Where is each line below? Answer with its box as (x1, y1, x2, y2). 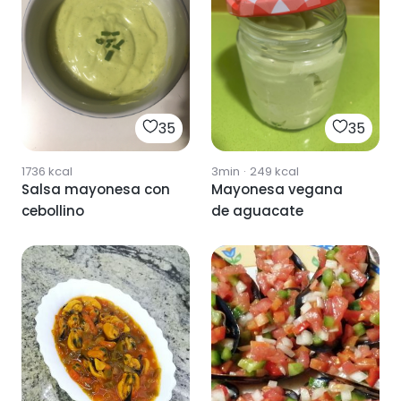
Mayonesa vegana (211, 180, 343, 200)
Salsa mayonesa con (21, 180, 170, 200)
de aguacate (211, 201, 303, 221)
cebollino (21, 201, 84, 221)
